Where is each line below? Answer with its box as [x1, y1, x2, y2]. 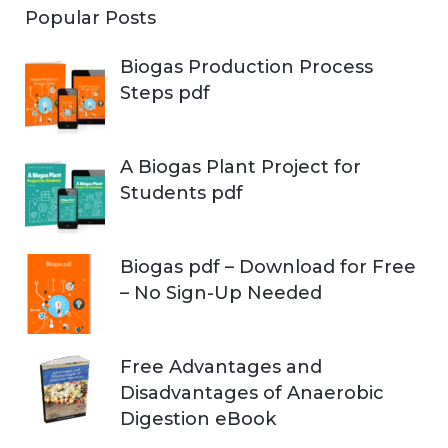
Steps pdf [120, 81, 210, 104]
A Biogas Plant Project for [120, 155, 361, 178]
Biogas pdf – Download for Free [120, 255, 416, 278]
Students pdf [120, 181, 243, 204]
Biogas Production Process [120, 55, 373, 78]
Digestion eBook [120, 407, 276, 430]
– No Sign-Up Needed [120, 281, 322, 304]
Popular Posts [25, 6, 156, 29]
